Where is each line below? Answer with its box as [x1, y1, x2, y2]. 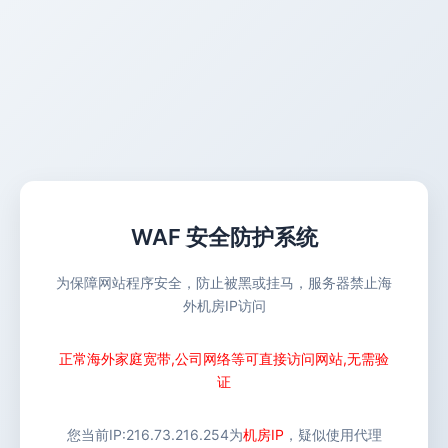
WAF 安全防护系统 [130, 224, 318, 250]
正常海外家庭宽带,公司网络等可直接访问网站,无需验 [59, 350, 389, 367]
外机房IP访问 [182, 297, 266, 314]
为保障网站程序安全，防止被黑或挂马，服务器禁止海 [56, 274, 392, 291]
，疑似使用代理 [283, 426, 382, 443]
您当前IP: [66, 426, 126, 443]
